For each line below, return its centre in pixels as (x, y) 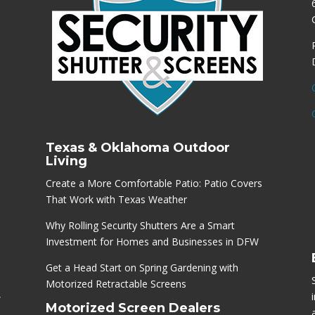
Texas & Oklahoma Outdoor (137, 147)
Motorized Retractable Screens (116, 283)
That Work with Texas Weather (116, 199)
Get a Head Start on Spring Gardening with (142, 267)
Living (66, 161)
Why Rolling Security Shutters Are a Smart (140, 225)
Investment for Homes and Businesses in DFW (152, 241)
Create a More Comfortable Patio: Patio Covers (154, 183)
